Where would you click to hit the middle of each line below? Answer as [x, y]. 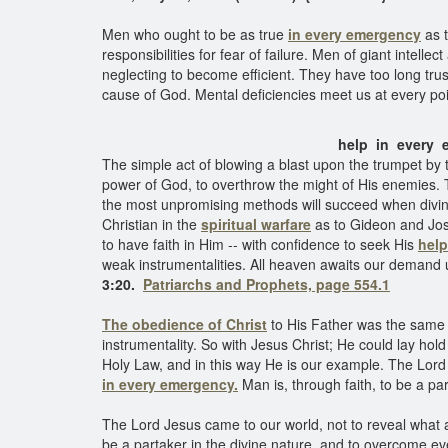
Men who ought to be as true [195, 34]
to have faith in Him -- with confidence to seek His [260, 244]
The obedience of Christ [184, 324]
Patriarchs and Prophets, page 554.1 [266, 284]
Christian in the [151, 224]
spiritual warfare [256, 224]
